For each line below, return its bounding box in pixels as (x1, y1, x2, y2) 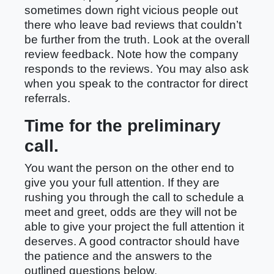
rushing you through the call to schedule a (24, 191, 244, 204)
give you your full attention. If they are (24, 176, 220, 189)
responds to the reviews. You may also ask (24, 62, 249, 75)
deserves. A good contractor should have (24, 235, 240, 248)
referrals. (24, 92, 70, 105)
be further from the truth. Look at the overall (24, 33, 250, 46)
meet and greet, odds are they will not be (24, 206, 237, 218)
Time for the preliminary (24, 116, 221, 135)
